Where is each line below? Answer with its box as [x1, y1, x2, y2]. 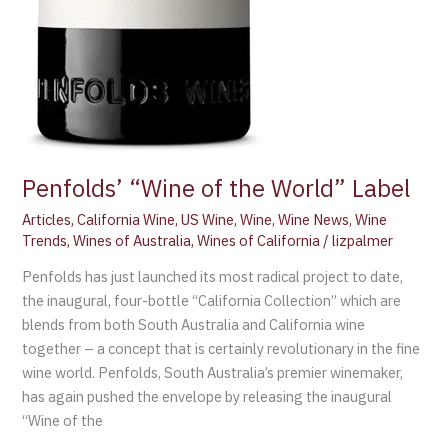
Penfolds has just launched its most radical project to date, [22, 267, 404, 287]
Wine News [278, 209, 350, 229]
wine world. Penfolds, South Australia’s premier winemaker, [22, 363, 404, 383]
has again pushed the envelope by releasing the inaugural [22, 387, 393, 407]
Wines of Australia [73, 230, 192, 250]
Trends [22, 230, 68, 250]
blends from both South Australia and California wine [22, 315, 366, 335]
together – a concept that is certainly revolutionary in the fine [22, 339, 421, 359]
